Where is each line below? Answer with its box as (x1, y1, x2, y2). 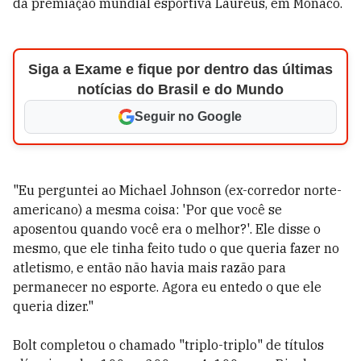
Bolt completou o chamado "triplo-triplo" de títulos (13, 337, 324, 353)
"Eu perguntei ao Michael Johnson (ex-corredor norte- (13, 182, 342, 198)
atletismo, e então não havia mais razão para (13, 259, 286, 276)
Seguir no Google (135, 110, 243, 123)
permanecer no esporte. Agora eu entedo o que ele (13, 279, 322, 295)
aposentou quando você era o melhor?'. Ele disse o (13, 221, 321, 237)
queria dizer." (13, 298, 93, 314)
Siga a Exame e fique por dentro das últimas (27, 61, 333, 77)
